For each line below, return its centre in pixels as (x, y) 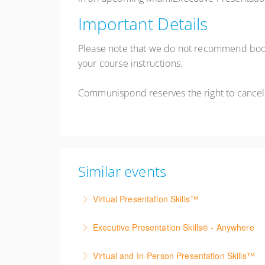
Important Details (143, 24)
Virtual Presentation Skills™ (146, 199)
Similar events (122, 172)
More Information (137, 243)
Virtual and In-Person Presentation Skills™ (174, 256)
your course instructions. (131, 64)
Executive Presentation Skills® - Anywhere (174, 227)
